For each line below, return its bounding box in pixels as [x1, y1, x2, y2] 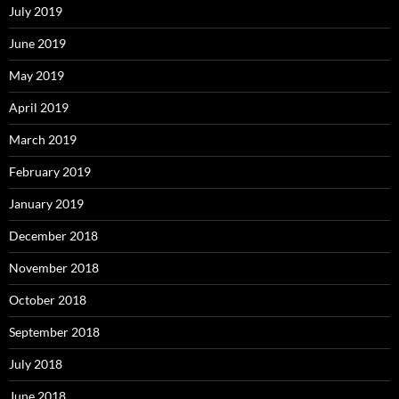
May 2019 [9, 68, 64, 84]
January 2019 [9, 196, 84, 212]
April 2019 [9, 100, 69, 116]
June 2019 [9, 36, 66, 52]
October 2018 [9, 292, 86, 308]
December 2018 [9, 228, 98, 244]
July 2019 [9, 4, 62, 20]
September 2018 [9, 324, 100, 340]
